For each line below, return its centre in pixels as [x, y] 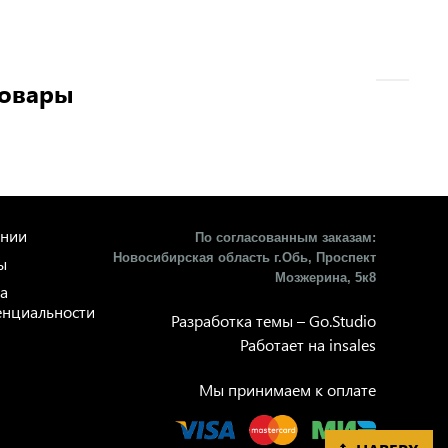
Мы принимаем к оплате [287, 389]
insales [352, 344]
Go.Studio [342, 320]
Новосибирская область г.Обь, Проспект [244, 257]
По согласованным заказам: [285, 237]
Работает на [284, 344]
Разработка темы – [240, 320]
